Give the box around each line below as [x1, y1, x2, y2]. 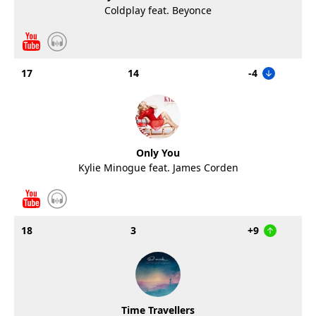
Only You [136, 146, 180, 159]
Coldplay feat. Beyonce [104, 4, 212, 17]
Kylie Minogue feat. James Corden [78, 161, 238, 174]
